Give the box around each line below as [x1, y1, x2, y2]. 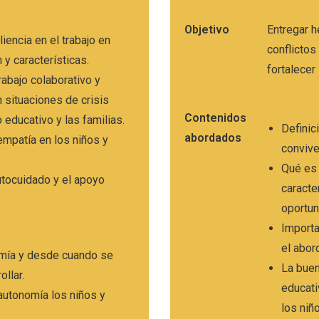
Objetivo [184, 22, 229, 36]
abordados [184, 130, 241, 145]
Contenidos [184, 110, 246, 125]
